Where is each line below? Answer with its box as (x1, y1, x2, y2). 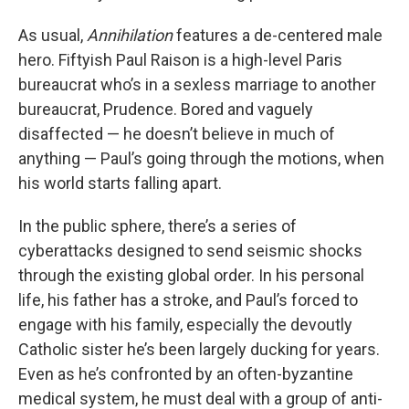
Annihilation (87, 26, 173, 46)
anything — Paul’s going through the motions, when (18, 149, 384, 169)
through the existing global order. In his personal (18, 266, 364, 286)
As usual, (18, 26, 87, 46)
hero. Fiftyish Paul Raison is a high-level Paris (18, 50, 342, 70)
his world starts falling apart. (18, 173, 222, 194)
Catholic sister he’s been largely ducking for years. (18, 340, 380, 360)
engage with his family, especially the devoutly (18, 315, 352, 335)
